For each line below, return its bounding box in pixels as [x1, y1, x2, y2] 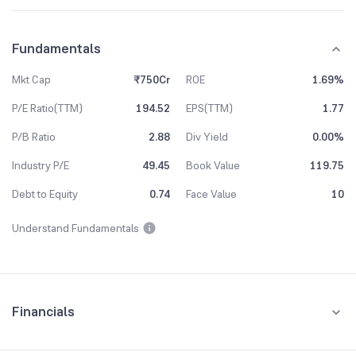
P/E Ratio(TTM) [12, 101, 83, 115]
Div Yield [186, 130, 228, 144]
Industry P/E [12, 158, 69, 172]
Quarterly [25, 330, 72, 344]
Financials [12, 302, 75, 321]
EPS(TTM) [186, 101, 233, 115]
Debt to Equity [12, 187, 78, 201]
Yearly [99, 330, 130, 344]
